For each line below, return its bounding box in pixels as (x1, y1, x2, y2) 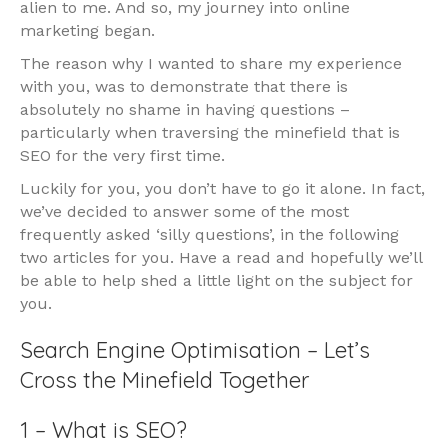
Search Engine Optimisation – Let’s (20, 336, 370, 365)
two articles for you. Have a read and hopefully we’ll (20, 248, 422, 268)
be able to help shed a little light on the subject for (20, 271, 413, 291)
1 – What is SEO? (20, 416, 187, 445)
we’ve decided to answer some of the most (20, 202, 349, 222)
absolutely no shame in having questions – (20, 100, 350, 120)
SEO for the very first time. (20, 146, 225, 166)
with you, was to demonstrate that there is (20, 77, 348, 97)
